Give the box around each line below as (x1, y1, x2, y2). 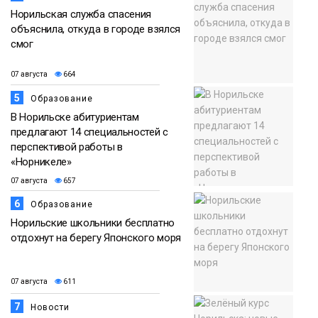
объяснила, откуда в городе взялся (11, 23, 181, 36)
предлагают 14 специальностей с (11, 126, 168, 139)
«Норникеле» (11, 155, 72, 169)
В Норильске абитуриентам (11, 111, 139, 124)
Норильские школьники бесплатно (11, 216, 175, 230)
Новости (31, 302, 70, 313)
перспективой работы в (11, 141, 123, 154)
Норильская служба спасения (11, 8, 152, 21)
